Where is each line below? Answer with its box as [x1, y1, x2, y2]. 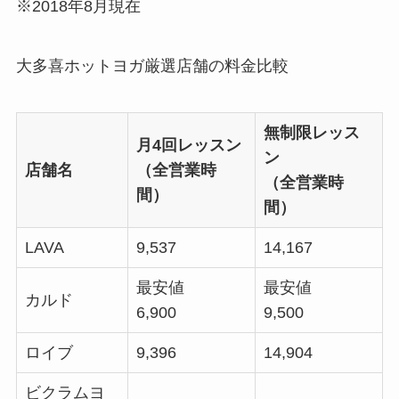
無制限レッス [263, 124, 360, 142]
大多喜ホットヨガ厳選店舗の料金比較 [15, 57, 289, 76]
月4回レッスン [135, 136, 241, 155]
